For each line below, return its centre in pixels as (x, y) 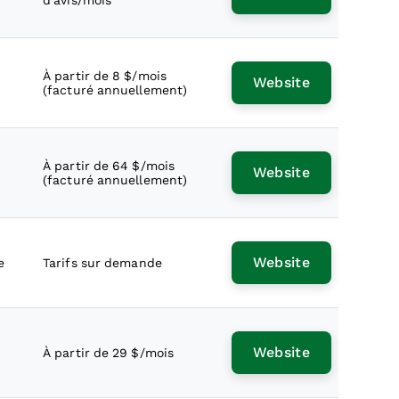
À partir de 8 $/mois (105, 76)
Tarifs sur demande (102, 263)
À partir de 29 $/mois (109, 353)
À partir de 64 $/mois (109, 166)
